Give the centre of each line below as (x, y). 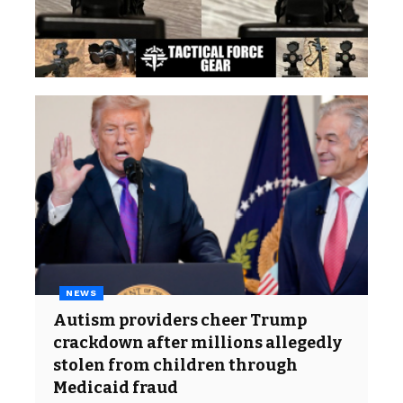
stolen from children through (175, 365)
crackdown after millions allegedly (197, 342)
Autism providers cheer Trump (180, 320)
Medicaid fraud (116, 387)
